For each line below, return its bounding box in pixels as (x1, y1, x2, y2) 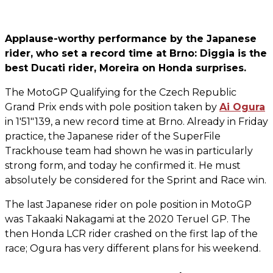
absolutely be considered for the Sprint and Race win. (5, 174, 266, 186)
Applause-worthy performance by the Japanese (5, 33, 257, 44)
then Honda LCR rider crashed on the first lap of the (5, 228, 258, 239)
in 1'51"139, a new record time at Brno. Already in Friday (5, 116, 268, 127)
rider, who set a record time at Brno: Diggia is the (5, 48, 267, 59)
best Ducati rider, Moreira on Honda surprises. (5, 62, 246, 74)
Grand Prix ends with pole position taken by (5, 101, 219, 113)
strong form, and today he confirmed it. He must (5, 160, 241, 171)
